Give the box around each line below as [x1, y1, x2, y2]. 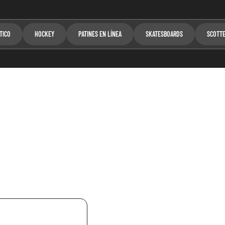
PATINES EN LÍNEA [78, 29, 122, 38]
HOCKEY [35, 29, 55, 38]
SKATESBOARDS [146, 29, 183, 38]
